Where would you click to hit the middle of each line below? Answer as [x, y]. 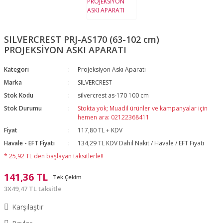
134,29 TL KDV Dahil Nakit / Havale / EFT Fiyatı [141, 143]
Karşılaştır [27, 207]
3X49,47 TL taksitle [33, 189]
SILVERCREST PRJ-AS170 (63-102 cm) [81, 39]
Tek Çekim [67, 177]
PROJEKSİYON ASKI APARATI [65, 50]
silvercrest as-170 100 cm [113, 95]
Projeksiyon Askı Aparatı [112, 69]
